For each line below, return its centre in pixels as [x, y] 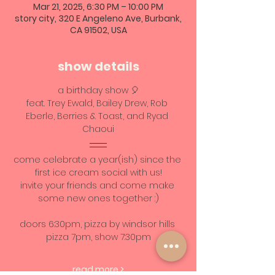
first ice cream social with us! [98, 172]
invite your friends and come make [98, 185]
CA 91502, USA [98, 30]
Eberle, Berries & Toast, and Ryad [98, 116]
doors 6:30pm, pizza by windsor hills [98, 224]
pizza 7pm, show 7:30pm [98, 237]
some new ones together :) [98, 198]
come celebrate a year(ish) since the [98, 160]
